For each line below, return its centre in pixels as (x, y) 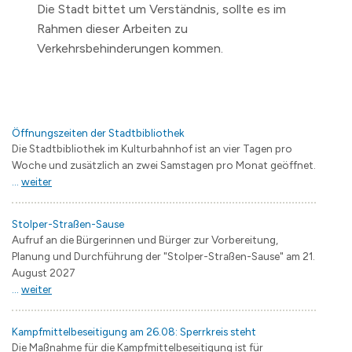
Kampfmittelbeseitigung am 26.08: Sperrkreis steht (134, 331)
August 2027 (44, 272)
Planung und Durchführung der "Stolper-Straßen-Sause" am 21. (163, 256)
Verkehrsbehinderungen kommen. (130, 49)
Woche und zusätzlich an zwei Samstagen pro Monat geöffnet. (164, 165)
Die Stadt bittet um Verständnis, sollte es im (161, 9)
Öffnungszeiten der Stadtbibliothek (98, 132)
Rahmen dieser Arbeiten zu (112, 29)
